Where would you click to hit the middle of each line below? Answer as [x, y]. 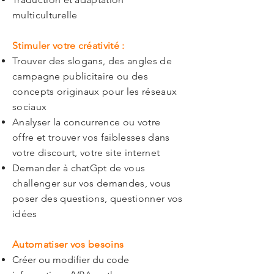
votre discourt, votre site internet [86, 153]
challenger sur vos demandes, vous [92, 183]
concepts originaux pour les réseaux [95, 91]
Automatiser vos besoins [68, 244]
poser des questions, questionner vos [98, 198]
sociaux [30, 107]
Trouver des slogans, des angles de [92, 61]
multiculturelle [45, 15]
